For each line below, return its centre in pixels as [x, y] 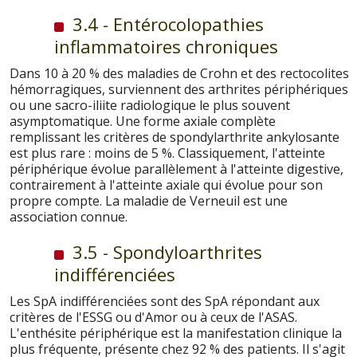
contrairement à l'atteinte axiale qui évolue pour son [166, 184]
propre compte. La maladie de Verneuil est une [149, 200]
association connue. [69, 216]
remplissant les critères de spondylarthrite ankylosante [175, 137]
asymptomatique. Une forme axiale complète [143, 121]
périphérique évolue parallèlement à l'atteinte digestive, [177, 169]
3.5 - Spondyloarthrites [165, 251]
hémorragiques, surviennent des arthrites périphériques [179, 89]
